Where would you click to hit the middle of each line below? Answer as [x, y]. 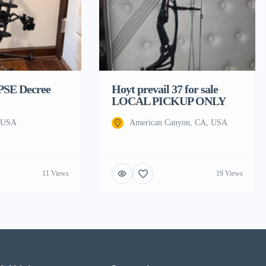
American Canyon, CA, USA [178, 122]
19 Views [229, 174]
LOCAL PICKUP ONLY [169, 101]
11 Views [56, 174]
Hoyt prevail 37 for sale [165, 89]
